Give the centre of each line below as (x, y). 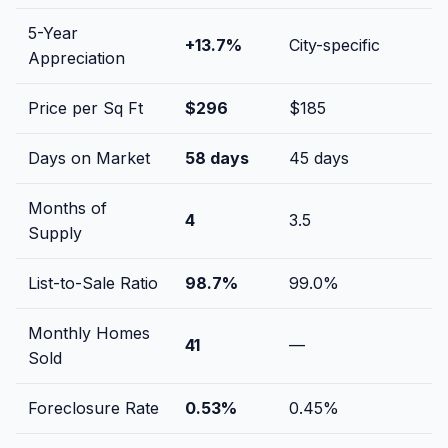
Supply (55, 232)
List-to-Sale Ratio (93, 282)
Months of (67, 207)
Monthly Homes (89, 332)
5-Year (53, 32)
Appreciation (76, 57)
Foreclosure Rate (93, 407)
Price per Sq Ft (85, 107)
